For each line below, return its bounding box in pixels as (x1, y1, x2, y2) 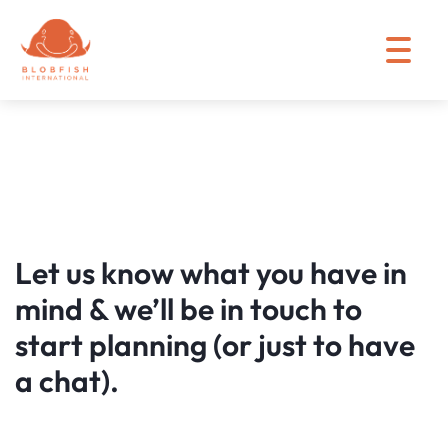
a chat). (15, 362, 119, 400)
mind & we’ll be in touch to (15, 290, 362, 328)
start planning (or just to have (15, 326, 415, 364)
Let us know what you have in (15, 254, 407, 292)
